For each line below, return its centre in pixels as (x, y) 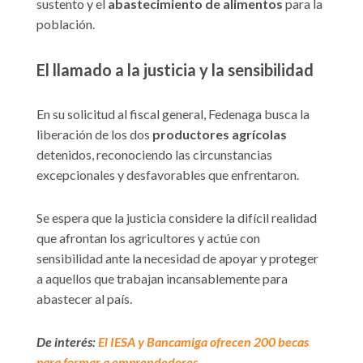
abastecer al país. (84, 299)
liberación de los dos (94, 135)
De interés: (67, 342)
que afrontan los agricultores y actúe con (148, 238)
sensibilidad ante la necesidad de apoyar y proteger (177, 258)
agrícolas (259, 135)
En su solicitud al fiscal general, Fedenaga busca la (173, 114)
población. (66, 23)
